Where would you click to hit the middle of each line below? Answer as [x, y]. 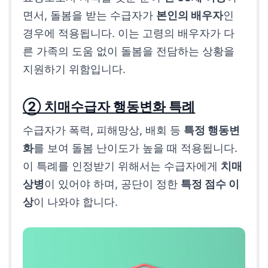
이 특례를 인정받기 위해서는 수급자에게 [122, 166]
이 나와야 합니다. [76, 202]
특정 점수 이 [210, 184]
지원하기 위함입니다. [74, 69]
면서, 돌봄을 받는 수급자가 [90, 16]
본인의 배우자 [190, 16]
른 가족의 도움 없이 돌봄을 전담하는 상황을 [129, 51]
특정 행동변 [212, 130]
